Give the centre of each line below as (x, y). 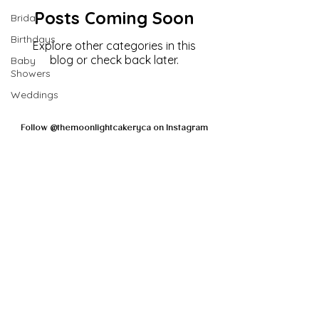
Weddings (35, 95)
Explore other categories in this (114, 46)
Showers (31, 73)
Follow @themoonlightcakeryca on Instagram (114, 129)
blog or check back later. (114, 60)
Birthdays (33, 39)
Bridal (24, 18)
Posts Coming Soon (114, 18)
